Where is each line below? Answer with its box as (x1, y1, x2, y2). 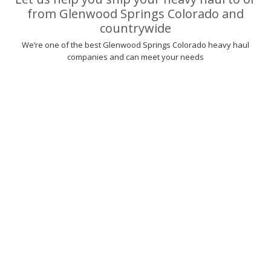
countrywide (100, 20, 171, 37)
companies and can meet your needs (67, 51, 204, 63)
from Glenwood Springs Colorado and (27, 5, 244, 22)
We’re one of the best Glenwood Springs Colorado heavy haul (22, 39, 249, 51)
